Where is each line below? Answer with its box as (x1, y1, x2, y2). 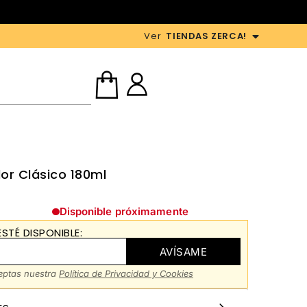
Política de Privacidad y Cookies (59, 268, 193, 279)
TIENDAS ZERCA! (166, 29, 247, 42)
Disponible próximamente (59, 205, 188, 218)
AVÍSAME (159, 245, 208, 258)
